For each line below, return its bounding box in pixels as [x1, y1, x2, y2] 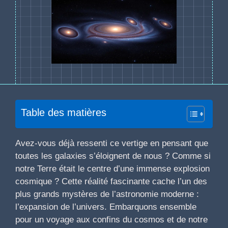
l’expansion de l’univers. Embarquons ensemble [15, 202, 196, 212]
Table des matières [21, 107, 106, 119]
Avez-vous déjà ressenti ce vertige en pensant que [15, 138, 208, 149]
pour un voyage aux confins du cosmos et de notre [15, 215, 208, 225]
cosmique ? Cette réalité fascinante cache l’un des [15, 177, 207, 187]
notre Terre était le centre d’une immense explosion [15, 164, 210, 174]
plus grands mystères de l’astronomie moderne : [15, 189, 199, 199]
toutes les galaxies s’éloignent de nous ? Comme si [15, 151, 211, 161]
